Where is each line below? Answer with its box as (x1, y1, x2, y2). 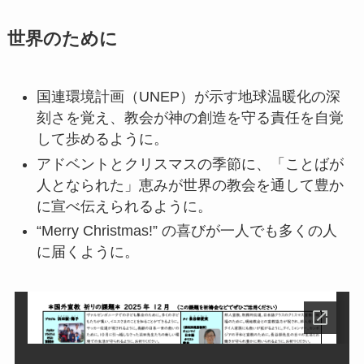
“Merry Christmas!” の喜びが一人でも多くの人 (36, 223, 337, 240)
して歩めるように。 (36, 131, 168, 148)
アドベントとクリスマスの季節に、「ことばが (36, 155, 344, 172)
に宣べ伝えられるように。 (36, 197, 212, 214)
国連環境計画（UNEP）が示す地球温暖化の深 (36, 89, 340, 106)
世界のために (6, 29, 118, 50)
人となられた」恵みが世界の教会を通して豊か (36, 176, 344, 193)
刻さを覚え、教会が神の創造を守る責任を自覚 (36, 110, 344, 127)
